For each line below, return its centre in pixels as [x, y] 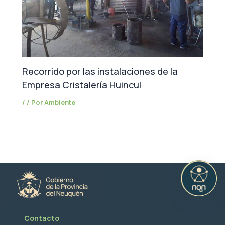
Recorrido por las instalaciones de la [100, 71]
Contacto [42, 218]
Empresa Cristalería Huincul [82, 85]
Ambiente [60, 102]
